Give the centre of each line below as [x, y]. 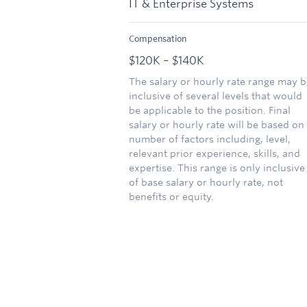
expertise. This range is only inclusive [217, 168]
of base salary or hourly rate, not [206, 183]
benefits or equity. [171, 197]
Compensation [158, 39]
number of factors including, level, [210, 139]
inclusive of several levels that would [216, 96]
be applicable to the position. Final [210, 111]
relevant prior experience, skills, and [214, 154]
